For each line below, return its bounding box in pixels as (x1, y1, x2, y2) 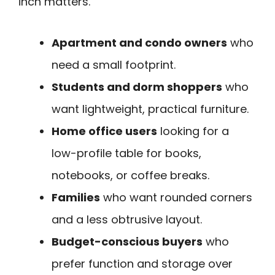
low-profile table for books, (52, 145, 201, 161)
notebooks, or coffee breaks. (52, 167, 209, 183)
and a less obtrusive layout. (52, 211, 202, 227)
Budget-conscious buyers (52, 233, 203, 249)
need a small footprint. (52, 56, 176, 72)
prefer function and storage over (52, 255, 233, 271)
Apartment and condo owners (52, 34, 227, 50)
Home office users (52, 123, 157, 139)
